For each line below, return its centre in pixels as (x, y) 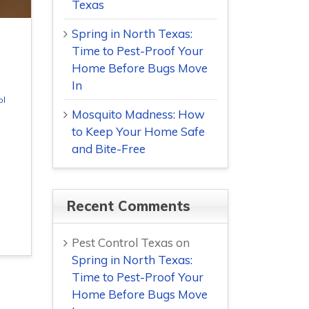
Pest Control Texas (122, 243)
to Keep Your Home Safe (138, 132)
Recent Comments (129, 206)
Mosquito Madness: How (138, 114)
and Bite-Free (109, 149)
